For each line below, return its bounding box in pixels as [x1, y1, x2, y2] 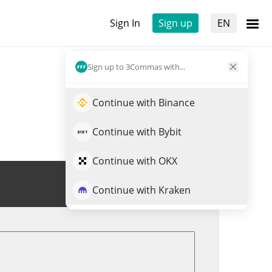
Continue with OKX [92, 154, 177, 168]
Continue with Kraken [92, 183, 191, 197]
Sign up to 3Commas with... [87, 61, 185, 72]
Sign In [110, 16, 140, 30]
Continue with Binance [92, 96, 195, 109]
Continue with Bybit [92, 125, 182, 138]
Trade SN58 [133, 177, 186, 191]
